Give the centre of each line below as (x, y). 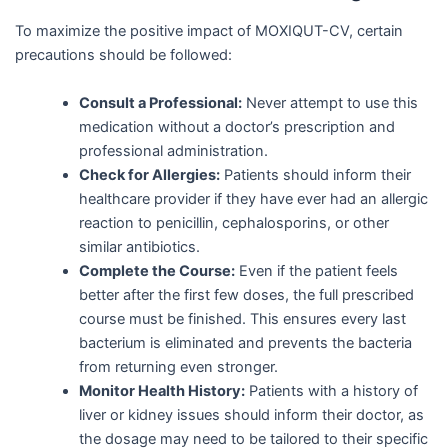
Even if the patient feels (316, 270)
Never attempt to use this (329, 102)
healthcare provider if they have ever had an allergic (253, 198)
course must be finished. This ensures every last (242, 318)
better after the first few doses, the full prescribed (246, 294)
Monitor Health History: (161, 390)
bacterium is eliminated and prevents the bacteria (245, 342)
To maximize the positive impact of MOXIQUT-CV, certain (209, 31)
